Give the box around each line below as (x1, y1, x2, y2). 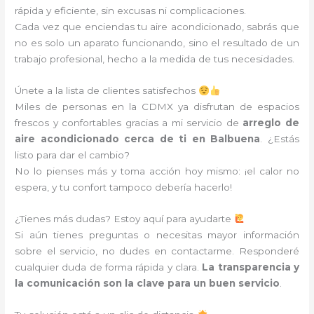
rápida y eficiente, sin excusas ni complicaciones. (15, 5, 247, 17)
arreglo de (243, 117, 299, 129)
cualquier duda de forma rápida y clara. (15, 261, 203, 273)
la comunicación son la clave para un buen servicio (15, 278, 280, 289)
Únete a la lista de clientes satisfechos (15, 85, 199, 97)
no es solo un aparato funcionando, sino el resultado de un (15, 37, 299, 49)
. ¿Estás (260, 133, 299, 145)
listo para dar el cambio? (15, 149, 130, 161)
